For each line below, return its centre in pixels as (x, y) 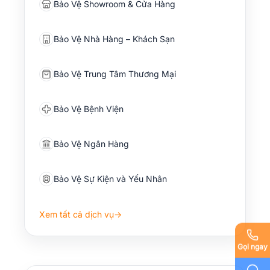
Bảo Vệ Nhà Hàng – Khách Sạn (114, 39)
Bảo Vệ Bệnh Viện (89, 108)
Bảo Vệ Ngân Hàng (91, 143)
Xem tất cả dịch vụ (77, 214)
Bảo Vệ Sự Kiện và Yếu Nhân (110, 178)
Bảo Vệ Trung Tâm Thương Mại (115, 74)
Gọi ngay (253, 246)
